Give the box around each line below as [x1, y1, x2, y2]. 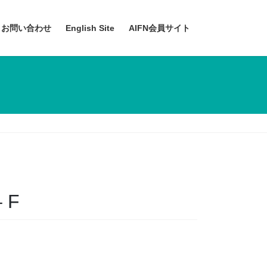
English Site [66, 23, 114, 33]
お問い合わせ [1, 23, 51, 33]
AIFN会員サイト [129, 23, 190, 33]
